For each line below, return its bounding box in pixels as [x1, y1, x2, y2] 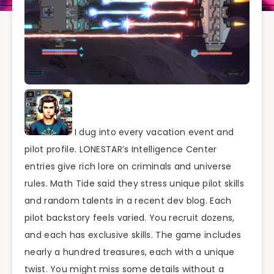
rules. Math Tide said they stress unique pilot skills [24, 177, 244, 190]
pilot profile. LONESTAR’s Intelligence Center [24, 143, 217, 155]
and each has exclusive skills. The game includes [24, 228, 242, 241]
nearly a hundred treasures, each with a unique [24, 245, 235, 258]
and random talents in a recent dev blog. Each [24, 194, 232, 207]
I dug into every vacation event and [72, 125, 234, 138]
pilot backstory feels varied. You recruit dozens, [24, 211, 235, 224]
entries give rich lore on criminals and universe [24, 160, 232, 172]
